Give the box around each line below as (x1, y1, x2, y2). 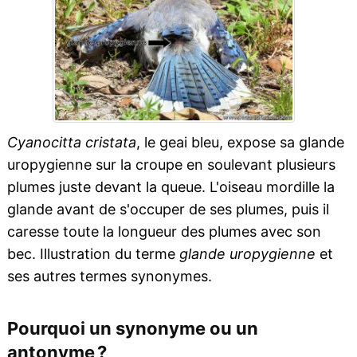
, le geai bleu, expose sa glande (135, 134, 344, 151)
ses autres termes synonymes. (6, 268, 212, 284)
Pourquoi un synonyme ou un (6, 318, 258, 339)
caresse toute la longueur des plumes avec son (6, 223, 321, 240)
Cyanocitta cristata (6, 134, 136, 151)
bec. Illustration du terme (6, 245, 179, 262)
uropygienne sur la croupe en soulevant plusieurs (6, 156, 335, 173)
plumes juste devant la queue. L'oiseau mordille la (6, 178, 335, 195)
